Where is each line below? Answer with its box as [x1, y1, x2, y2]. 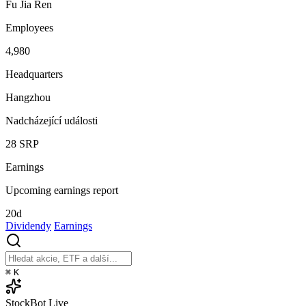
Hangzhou [5, 92, 51, 104]
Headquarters [5, 68, 63, 81]
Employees [5, 22, 53, 34]
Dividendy [5, 220, 51, 232]
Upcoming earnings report [5, 184, 118, 197]
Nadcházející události [5, 115, 98, 127]
